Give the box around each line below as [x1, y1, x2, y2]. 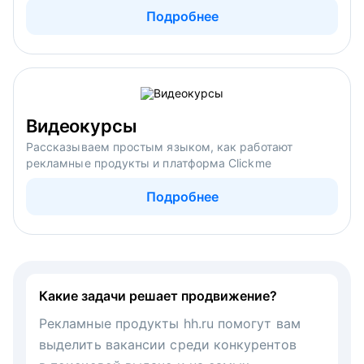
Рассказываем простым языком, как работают [26, 139, 292, 154]
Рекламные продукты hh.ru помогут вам [39, 314, 301, 331]
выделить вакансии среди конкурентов [39, 336, 297, 353]
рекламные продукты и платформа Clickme [26, 155, 271, 170]
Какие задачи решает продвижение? [39, 287, 277, 304]
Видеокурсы [26, 115, 137, 136]
